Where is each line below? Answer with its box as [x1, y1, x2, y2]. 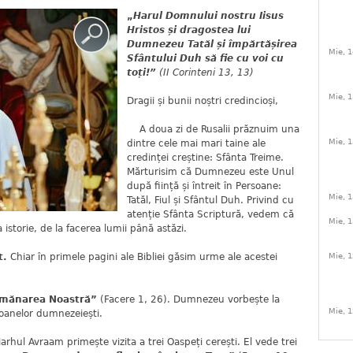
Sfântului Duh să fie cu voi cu [127, 53, 284, 64]
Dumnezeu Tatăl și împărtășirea [127, 39, 297, 50]
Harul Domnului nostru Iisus [133, 10, 284, 21]
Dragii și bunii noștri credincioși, [127, 95, 278, 106]
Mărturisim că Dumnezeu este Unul [127, 166, 294, 177]
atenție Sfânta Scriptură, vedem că [127, 209, 294, 220]
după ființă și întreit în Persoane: [127, 180, 281, 191]
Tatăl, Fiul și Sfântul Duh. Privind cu [127, 195, 294, 206]
